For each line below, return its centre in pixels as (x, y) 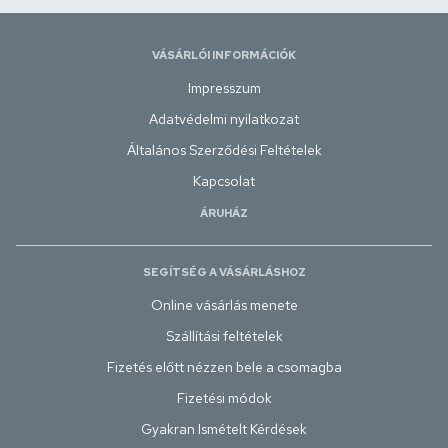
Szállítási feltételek (224, 336)
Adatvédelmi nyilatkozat (224, 119)
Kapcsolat (224, 181)
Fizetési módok (224, 398)
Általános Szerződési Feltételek (224, 150)
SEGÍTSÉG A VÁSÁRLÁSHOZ (224, 272)
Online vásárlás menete (224, 305)
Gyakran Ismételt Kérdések (224, 429)
